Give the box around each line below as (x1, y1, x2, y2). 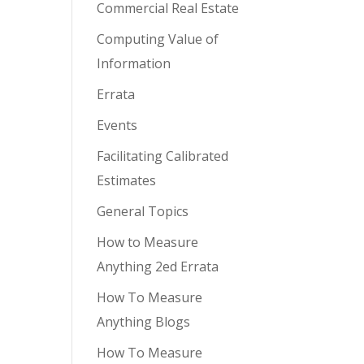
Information (97, 54, 171, 72)
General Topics (97, 202, 189, 220)
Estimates (97, 171, 157, 189)
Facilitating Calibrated (97, 147, 229, 165)
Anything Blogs (97, 313, 191, 331)
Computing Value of (97, 30, 219, 48)
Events (97, 116, 138, 134)
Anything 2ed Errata (97, 258, 219, 275)
